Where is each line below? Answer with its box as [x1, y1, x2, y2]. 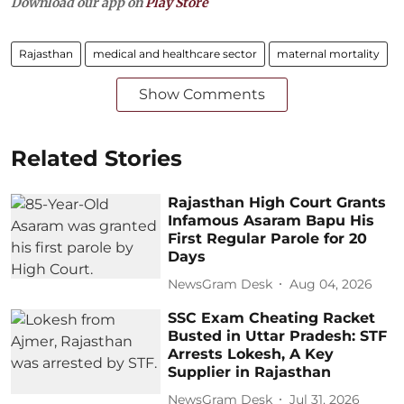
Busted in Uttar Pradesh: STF [168, 327, 388, 344]
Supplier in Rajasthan [168, 363, 332, 381]
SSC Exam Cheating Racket [168, 309, 376, 326]
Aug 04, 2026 [289, 275, 373, 292]
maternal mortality [277, 47, 380, 60]
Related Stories [11, 145, 182, 171]
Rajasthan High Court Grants [168, 194, 387, 211]
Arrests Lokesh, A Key [168, 345, 335, 363]
